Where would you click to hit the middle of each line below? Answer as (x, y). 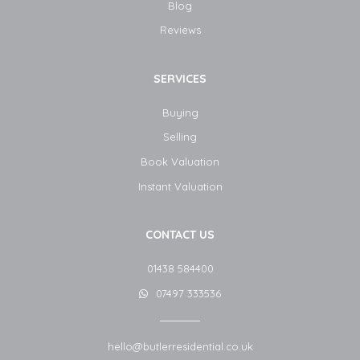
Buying (180, 112)
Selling (180, 137)
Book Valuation (180, 162)
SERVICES (180, 78)
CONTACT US (180, 235)
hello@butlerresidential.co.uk (180, 347)
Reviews (180, 30)
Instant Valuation (180, 186)
